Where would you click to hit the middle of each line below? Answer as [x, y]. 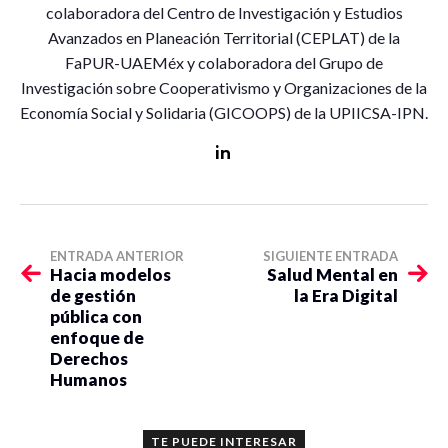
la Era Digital [346, 295]
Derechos [89, 358]
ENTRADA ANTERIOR [117, 255]
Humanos [88, 379]
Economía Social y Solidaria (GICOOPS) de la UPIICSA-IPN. [224, 112]
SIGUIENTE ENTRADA [330, 255]
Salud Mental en [332, 274]
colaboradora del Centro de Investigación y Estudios [224, 12]
